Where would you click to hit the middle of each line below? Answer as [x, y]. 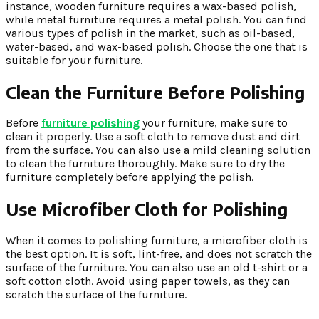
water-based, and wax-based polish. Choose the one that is [157, 46]
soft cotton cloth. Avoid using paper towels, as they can [148, 281]
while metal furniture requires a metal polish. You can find [156, 19]
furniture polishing [90, 123]
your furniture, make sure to [214, 123]
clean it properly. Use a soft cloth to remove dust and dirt [153, 137]
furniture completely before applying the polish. [130, 177]
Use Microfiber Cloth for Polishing [147, 209]
